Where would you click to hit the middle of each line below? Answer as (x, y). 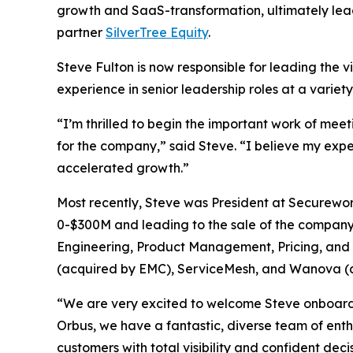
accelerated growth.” (123, 168)
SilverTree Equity (157, 33)
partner (81, 33)
